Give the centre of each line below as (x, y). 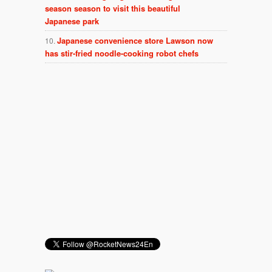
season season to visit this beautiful (113, 8)
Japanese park (72, 21)
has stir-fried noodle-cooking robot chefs (122, 53)
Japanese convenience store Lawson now (135, 41)
